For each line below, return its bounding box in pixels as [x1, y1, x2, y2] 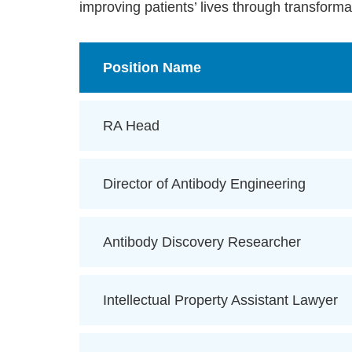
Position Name [102, 60, 201, 76]
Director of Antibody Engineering [102, 176, 306, 192]
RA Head [102, 118, 159, 134]
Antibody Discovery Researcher [102, 234, 301, 251]
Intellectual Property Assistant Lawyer [102, 292, 338, 309]
